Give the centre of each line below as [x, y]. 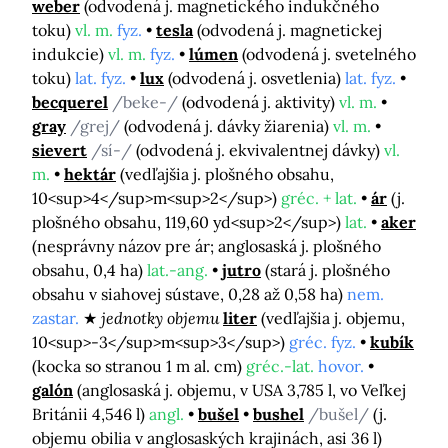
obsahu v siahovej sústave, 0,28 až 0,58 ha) [189, 293]
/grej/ [97, 125]
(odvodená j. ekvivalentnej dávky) [260, 149]
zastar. [55, 317]
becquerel [70, 101]
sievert [59, 149]
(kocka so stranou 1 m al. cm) [139, 365]
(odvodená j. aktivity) [260, 101]
